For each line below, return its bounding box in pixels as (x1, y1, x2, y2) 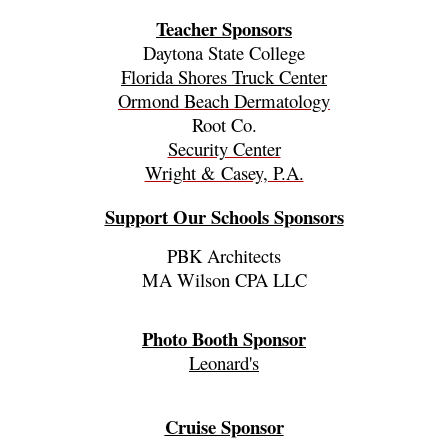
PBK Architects (167, 243, 281, 269)
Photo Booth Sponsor (142, 325, 306, 353)
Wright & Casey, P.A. (144, 160, 304, 186)
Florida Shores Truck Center (121, 64, 327, 90)
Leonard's (189, 350, 259, 376)
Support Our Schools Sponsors (104, 203, 344, 231)
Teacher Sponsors (156, 15, 292, 43)
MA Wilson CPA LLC (141, 267, 307, 293)
